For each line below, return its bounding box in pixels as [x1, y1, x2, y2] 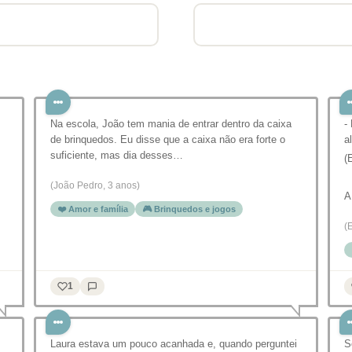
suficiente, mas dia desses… [50, 149, 183, 161]
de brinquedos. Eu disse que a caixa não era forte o [50, 134, 285, 145]
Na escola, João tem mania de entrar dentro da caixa [50, 118, 291, 130]
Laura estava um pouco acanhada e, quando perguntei [50, 338, 297, 350]
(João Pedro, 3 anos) [50, 180, 140, 191]
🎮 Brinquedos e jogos [142, 204, 236, 214]
